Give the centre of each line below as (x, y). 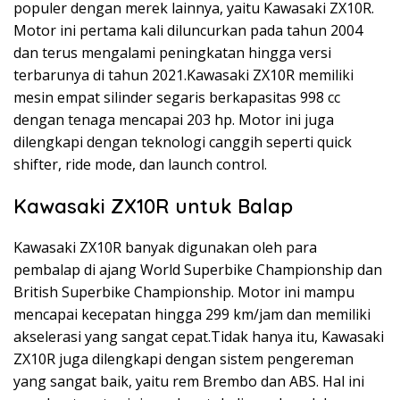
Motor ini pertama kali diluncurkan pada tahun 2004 (188, 30)
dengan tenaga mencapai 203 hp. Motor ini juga (174, 119)
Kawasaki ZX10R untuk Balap (153, 206)
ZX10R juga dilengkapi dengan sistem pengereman (183, 358)
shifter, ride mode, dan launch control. (140, 164)
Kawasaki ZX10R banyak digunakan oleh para (165, 247)
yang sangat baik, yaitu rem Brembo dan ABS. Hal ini (189, 381)
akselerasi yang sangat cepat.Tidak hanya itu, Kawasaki (199, 336)
